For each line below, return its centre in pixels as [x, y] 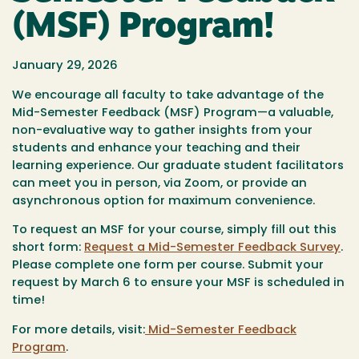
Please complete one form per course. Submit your [168, 266]
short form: [48, 248]
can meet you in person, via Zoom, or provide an [159, 184]
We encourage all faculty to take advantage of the [168, 95]
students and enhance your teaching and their [156, 148]
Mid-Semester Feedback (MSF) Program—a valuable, [173, 113]
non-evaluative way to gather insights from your [162, 131]
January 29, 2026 [65, 66]
